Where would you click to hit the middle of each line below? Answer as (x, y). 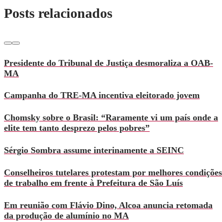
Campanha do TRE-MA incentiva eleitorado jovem (102, 95)
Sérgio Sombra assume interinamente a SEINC (94, 150)
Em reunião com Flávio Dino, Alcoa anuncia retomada (108, 205)
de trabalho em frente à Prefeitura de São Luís (93, 183)
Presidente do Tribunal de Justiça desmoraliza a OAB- (109, 63)
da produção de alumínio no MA (66, 216)
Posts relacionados (58, 13)
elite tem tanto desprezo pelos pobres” (77, 128)
